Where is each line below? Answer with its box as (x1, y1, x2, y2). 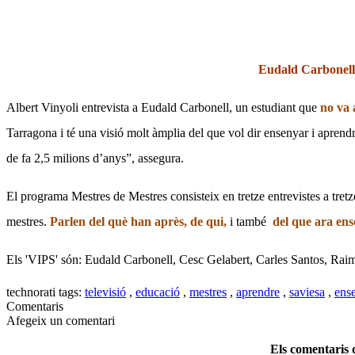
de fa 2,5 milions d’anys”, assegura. (6, 151, 184, 165)
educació (136, 284, 180, 299)
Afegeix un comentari (6, 313, 115, 327)
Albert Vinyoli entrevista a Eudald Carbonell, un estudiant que (6, 100, 320, 114)
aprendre (236, 284, 280, 299)
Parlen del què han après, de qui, (50, 214, 230, 228)
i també (230, 214, 266, 228)
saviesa (289, 284, 325, 299)
